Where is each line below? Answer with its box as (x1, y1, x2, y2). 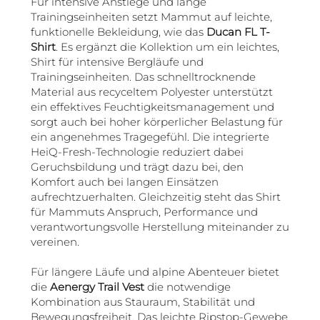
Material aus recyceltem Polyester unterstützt (30, 84, 273, 99)
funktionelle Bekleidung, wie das (30, 24, 206, 39)
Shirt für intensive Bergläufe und (30, 54, 204, 69)
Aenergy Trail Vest (49, 279, 144, 294)
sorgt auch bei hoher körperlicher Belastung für (30, 114, 283, 129)
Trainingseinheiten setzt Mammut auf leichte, (30, 9, 272, 24)
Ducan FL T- (206, 24, 270, 39)
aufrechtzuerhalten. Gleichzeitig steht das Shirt (30, 189, 281, 204)
